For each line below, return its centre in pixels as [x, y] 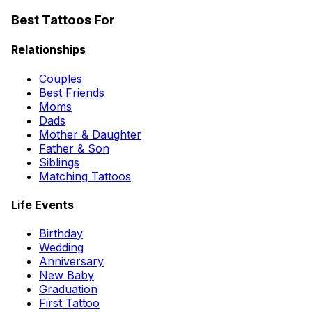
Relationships [48, 50]
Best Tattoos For [63, 20]
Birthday [61, 234]
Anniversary [71, 262]
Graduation [68, 289]
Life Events [42, 205]
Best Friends [72, 92]
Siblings [59, 162]
